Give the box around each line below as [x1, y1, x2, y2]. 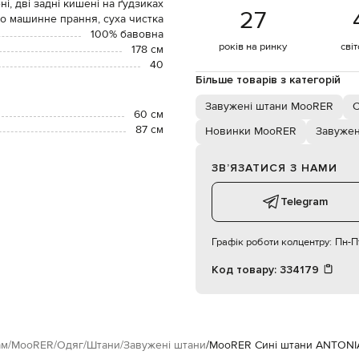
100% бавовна [91, 26, 163, 42]
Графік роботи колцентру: [212, 235, 332, 248]
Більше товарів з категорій [196, 72, 341, 87]
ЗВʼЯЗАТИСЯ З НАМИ [212, 160, 337, 175]
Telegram [280, 194, 328, 208]
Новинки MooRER [205, 123, 296, 139]
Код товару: [212, 262, 280, 276]
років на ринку [218, 39, 287, 53]
